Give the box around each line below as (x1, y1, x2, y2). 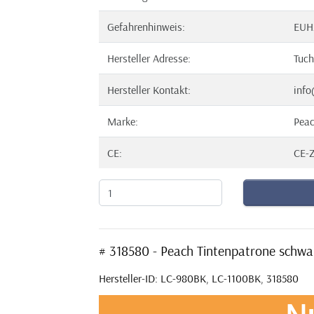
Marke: (107, 114, 138, 128)
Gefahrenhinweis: (107, 20, 185, 34)
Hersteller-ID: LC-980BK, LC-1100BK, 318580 (99, 271, 299, 285)
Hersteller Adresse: (107, 51, 191, 65)
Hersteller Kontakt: (107, 83, 191, 97)
